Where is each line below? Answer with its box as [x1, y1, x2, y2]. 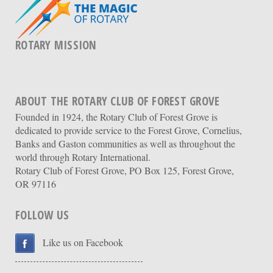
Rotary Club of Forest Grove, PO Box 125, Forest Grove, [15, 163, 234, 177]
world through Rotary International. [15, 150, 151, 163]
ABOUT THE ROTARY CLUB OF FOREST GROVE [15, 93, 220, 109]
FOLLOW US [15, 207, 69, 223]
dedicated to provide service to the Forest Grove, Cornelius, [15, 123, 242, 136]
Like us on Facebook [43, 235, 123, 249]
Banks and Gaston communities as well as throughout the [15, 136, 235, 150]
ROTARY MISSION [15, 37, 97, 53]
